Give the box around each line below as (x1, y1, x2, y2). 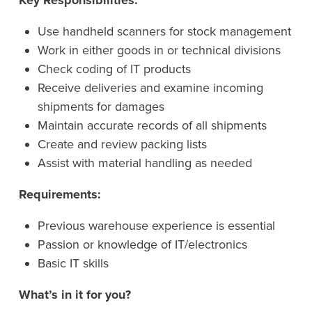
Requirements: (18, 187, 101, 203)
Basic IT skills (37, 256, 109, 272)
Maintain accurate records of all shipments (37, 118, 267, 134)
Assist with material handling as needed (37, 155, 252, 171)
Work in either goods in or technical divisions (37, 42, 281, 58)
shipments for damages (37, 99, 164, 115)
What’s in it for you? (18, 287, 131, 303)
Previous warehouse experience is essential (37, 218, 275, 234)
